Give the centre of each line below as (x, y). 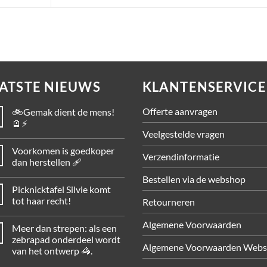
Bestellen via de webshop (194, 179)
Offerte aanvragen (180, 111)
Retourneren (169, 202)
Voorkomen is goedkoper (63, 151)
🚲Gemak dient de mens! (63, 112)
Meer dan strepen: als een (64, 228)
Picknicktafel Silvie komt (61, 190)
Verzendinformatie (181, 157)
